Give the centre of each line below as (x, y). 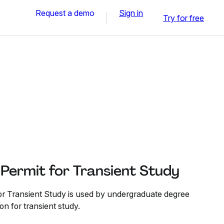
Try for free (183, 18)
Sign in (131, 13)
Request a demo (65, 13)
